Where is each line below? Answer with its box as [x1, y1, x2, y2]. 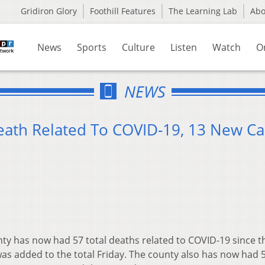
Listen [170, 41, 197, 54]
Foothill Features [90, 5, 156, 17]
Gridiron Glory [21, 5, 77, 17]
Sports [77, 41, 106, 54]
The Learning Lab [169, 5, 237, 17]
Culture [122, 41, 155, 54]
